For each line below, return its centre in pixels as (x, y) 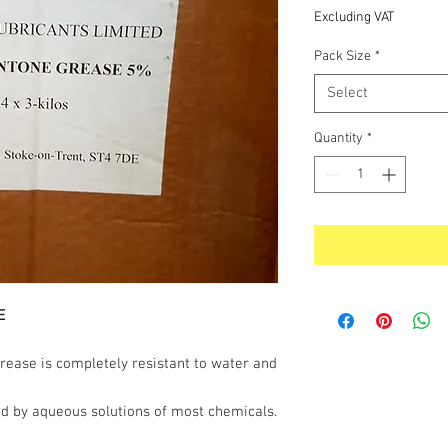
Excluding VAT (354, 17)
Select (347, 93)
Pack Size (342, 56)
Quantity (338, 138)
